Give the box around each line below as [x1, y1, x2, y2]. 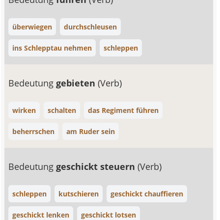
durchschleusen [64, 22, 117, 31]
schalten [48, 106, 77, 115]
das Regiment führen [88, 106, 159, 115]
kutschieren [58, 189, 99, 198]
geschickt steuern [56, 161, 138, 172]
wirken [12, 106, 36, 115]
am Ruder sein [66, 127, 115, 136]
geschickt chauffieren [110, 189, 184, 198]
